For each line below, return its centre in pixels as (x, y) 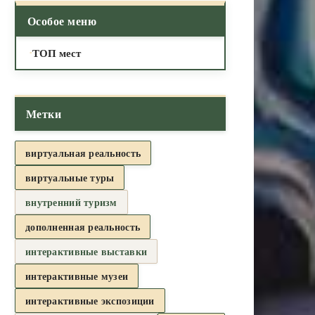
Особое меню (62, 20)
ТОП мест (57, 52)
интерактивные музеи (77, 276)
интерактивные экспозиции (90, 300)
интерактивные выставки (86, 251)
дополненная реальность (83, 226)
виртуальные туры (70, 177)
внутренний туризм (71, 202)
